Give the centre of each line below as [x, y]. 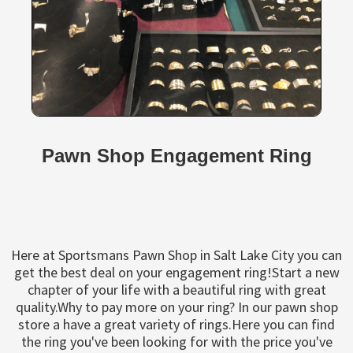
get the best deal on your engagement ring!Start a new [176, 272]
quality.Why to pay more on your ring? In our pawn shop [176, 307]
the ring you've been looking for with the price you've [176, 342]
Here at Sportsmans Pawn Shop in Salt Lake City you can [176, 255]
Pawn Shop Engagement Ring [176, 156]
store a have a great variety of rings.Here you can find [176, 324]
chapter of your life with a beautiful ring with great [176, 290]
